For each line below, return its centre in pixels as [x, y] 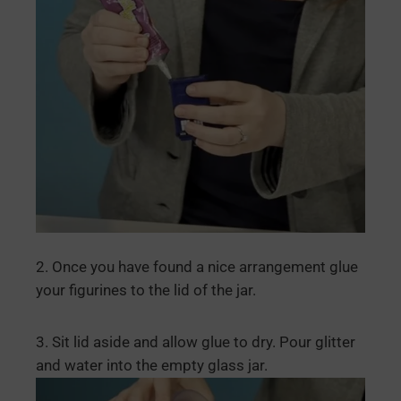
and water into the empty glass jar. [152, 365]
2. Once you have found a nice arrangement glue [197, 267]
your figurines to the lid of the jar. [146, 290]
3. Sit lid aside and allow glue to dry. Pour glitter [196, 342]
